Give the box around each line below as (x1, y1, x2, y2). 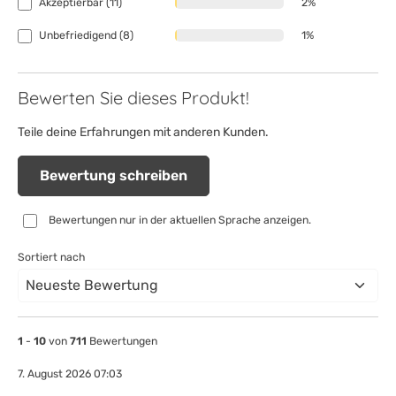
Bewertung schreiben (40, 167, 187, 184)
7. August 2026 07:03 (18, 368, 122, 380)
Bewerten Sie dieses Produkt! (18, 87, 249, 109)
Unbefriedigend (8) (39, 29, 133, 42)
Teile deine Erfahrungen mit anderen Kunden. (18, 125, 269, 140)
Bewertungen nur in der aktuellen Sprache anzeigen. (49, 214, 311, 226)
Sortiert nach (18, 251, 85, 263)
